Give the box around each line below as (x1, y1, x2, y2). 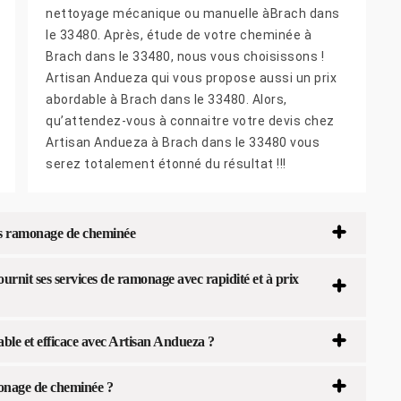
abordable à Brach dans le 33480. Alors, (46, 92, 287, 107)
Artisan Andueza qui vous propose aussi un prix (46, 71, 337, 86)
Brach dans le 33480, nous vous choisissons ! (46, 49, 324, 64)
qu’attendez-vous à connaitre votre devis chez (46, 114, 335, 129)
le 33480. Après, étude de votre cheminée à (46, 28, 311, 43)
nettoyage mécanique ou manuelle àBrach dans (46, 6, 340, 21)
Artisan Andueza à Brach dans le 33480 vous (46, 135, 320, 150)
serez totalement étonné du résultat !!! (46, 157, 286, 172)
